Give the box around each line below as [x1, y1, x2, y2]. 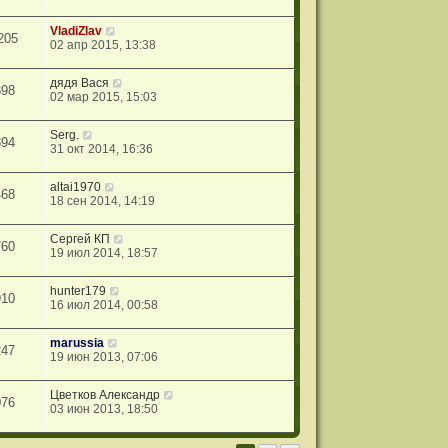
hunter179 [50, 283, 107, 298]
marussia [50, 335, 105, 350]
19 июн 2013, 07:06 [50, 349, 159, 364]
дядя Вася [50, 75, 110, 90]
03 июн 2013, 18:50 [50, 401, 159, 416]
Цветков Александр [50, 387, 161, 402]
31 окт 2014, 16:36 [50, 141, 154, 156]
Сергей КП [50, 231, 111, 246]
